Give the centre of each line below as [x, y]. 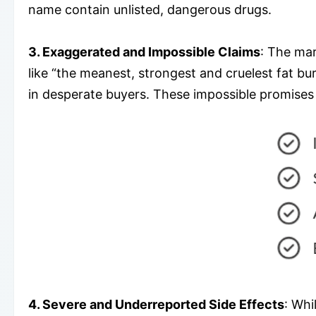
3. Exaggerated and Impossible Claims [144, 52]
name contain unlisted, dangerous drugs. [150, 10]
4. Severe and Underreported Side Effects [156, 305]
